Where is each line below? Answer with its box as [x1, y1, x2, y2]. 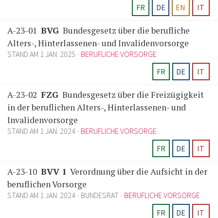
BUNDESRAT [81, 190, 119, 200]
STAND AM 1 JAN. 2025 [7, 49, 77, 59]
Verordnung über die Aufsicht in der [69, 166, 207, 178]
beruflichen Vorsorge [7, 179, 87, 190]
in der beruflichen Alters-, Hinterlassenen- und [7, 102, 186, 113]
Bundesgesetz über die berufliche [61, 25, 190, 36]
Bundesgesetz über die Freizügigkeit [60, 89, 204, 101]
